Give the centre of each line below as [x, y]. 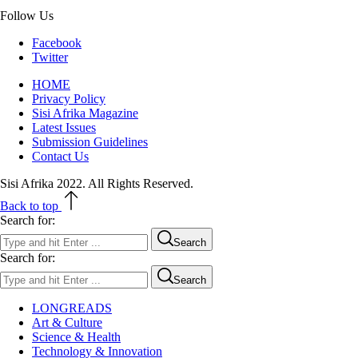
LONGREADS [72, 308]
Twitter [50, 57]
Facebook [57, 42]
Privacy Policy [69, 98]
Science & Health [76, 336]
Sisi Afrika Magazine [85, 113]
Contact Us [60, 156]
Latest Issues [64, 127]
